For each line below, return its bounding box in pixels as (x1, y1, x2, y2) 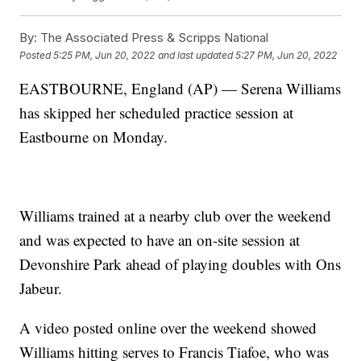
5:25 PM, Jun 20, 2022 (53, 48, 156, 61)
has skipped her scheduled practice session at (19, 102, 294, 123)
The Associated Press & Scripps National (37, 30, 269, 46)
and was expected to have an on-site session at (19, 230, 301, 251)
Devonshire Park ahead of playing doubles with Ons (19, 254, 342, 275)
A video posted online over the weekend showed (19, 317, 317, 338)
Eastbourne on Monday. (19, 127, 168, 147)
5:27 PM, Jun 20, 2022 (235, 48, 338, 61)
